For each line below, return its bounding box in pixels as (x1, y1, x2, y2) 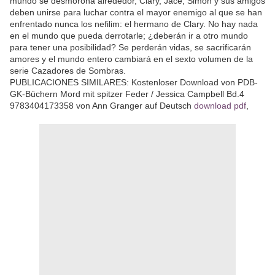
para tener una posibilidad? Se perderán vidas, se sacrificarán (10, 42, 251, 52)
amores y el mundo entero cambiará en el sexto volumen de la (10, 54, 253, 64)
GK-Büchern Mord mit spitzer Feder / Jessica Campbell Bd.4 (10, 89, 244, 99)
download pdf (194, 101, 246, 110)
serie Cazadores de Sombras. (10, 66, 126, 76)
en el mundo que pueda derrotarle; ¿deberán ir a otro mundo (10, 31, 248, 41)
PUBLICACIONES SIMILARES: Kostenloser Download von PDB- (10, 77, 258, 87)
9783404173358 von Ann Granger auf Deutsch (10, 101, 194, 110)
